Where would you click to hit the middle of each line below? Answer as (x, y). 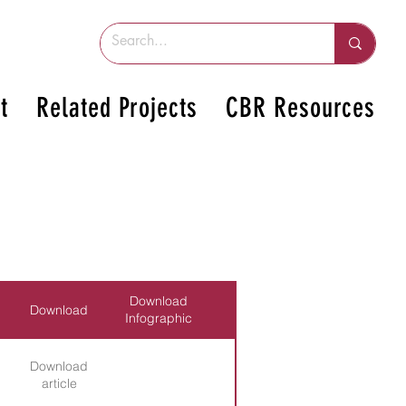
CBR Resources (301, 108)
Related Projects (117, 108)
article (59, 383)
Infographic (159, 318)
